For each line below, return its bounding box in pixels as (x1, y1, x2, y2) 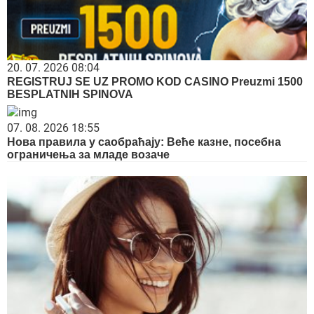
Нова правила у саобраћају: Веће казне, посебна (7, 136, 281, 149)
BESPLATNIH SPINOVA (7, 88, 133, 101)
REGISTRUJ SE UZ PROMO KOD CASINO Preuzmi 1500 (7, 76, 303, 88)
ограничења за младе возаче (7, 149, 170, 161)
